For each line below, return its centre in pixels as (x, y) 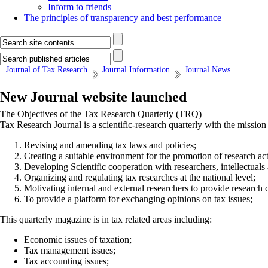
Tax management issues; (70, 250)
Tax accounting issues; (66, 261)
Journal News (208, 70)
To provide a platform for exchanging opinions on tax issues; (138, 199)
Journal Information (136, 70)
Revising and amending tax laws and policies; (110, 145)
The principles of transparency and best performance (123, 18)
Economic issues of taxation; (78, 240)
